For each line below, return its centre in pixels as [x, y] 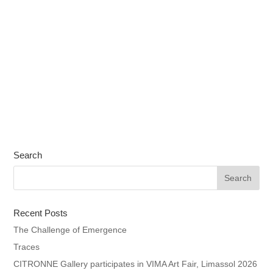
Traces [27, 247]
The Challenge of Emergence [70, 230]
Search [28, 155]
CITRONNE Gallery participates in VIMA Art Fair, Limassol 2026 [136, 264]
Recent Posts [41, 213]
